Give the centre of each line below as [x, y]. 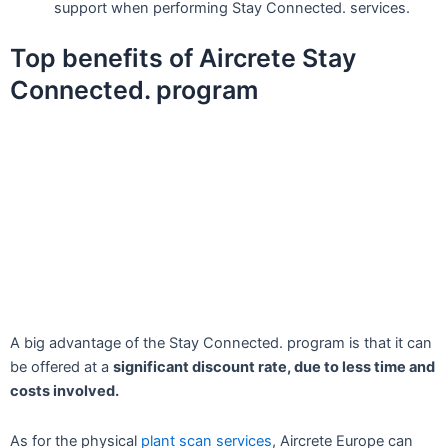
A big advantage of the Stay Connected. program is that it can [221, 343]
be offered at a [61, 367]
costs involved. [64, 391]
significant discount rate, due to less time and [274, 367]
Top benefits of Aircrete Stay [183, 58]
